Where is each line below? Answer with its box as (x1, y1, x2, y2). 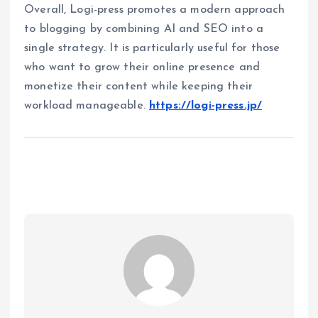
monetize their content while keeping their (24, 81, 253, 93)
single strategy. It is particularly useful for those (24, 43, 280, 55)
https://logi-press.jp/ (149, 100, 263, 112)
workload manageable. (24, 100, 150, 112)
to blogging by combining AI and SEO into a (24, 23, 263, 35)
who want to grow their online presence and (24, 62, 260, 74)
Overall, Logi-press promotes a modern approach (24, 4, 285, 16)
